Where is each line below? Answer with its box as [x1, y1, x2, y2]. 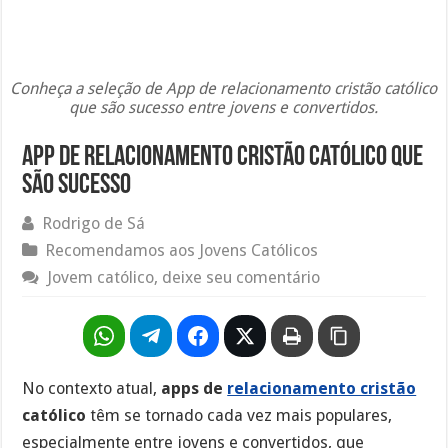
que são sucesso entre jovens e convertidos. [69, 97, 379, 117]
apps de [161, 378, 228, 398]
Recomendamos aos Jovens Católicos [45, 240, 319, 260]
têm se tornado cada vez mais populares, [86, 405, 393, 425]
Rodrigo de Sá [42, 213, 146, 233]
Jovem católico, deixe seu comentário [47, 267, 321, 287]
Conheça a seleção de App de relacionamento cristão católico [10, 78, 438, 98]
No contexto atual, [22, 378, 162, 398]
